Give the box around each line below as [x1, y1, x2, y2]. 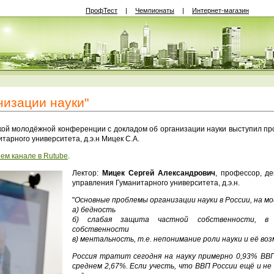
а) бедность [72, 206, 116, 214]
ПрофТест [86, 7, 117, 14]
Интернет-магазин [192, 7, 249, 14]
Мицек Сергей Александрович [102, 169, 215, 177]
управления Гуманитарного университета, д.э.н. [72, 179, 240, 187]
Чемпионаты [135, 7, 174, 14]
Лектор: [72, 169, 102, 177]
